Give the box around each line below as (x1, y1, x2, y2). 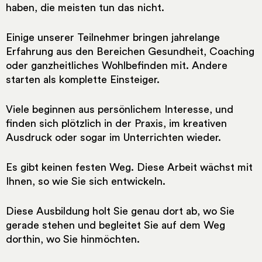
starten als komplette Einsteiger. (6, 74, 160, 85)
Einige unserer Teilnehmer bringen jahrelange (6, 32, 220, 43)
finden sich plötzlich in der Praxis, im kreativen (6, 118, 227, 129)
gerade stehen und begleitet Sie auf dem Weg (6, 219, 225, 230)
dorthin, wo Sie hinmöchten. (6, 233, 140, 244)
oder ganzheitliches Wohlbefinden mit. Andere (6, 60, 227, 71)
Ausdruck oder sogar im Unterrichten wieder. (6, 132, 221, 143)
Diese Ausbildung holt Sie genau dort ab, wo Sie (6, 205, 235, 216)
